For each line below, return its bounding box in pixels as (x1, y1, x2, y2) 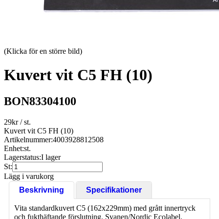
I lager (41, 153, 61, 161)
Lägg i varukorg (4, 172, 54, 180)
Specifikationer (86, 185, 142, 194)
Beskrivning (19, 185, 64, 194)
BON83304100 (4, 94, 76, 108)
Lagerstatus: (4, 153, 41, 161)
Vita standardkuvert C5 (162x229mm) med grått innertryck (14, 203, 196, 212)
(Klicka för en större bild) (4, 47, 82, 55)
